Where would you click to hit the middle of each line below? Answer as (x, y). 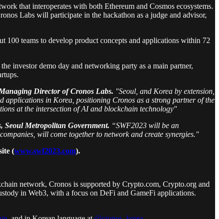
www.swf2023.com (45, 151)
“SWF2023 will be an (145, 125)
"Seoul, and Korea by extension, (164, 91)
